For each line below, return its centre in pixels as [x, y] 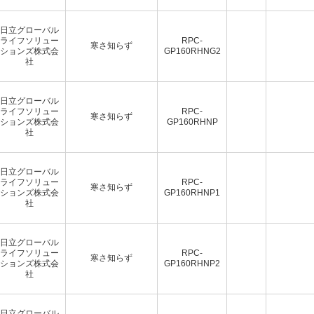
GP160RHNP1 [192, 192]
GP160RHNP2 [192, 263]
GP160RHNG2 [192, 51]
